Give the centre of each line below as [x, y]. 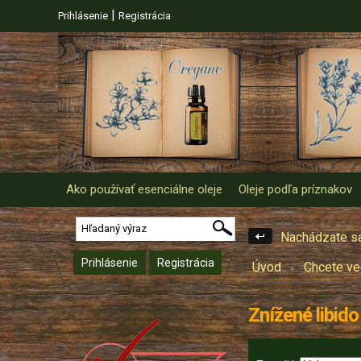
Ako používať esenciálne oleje [144, 189]
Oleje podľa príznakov [295, 189]
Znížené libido [303, 315]
